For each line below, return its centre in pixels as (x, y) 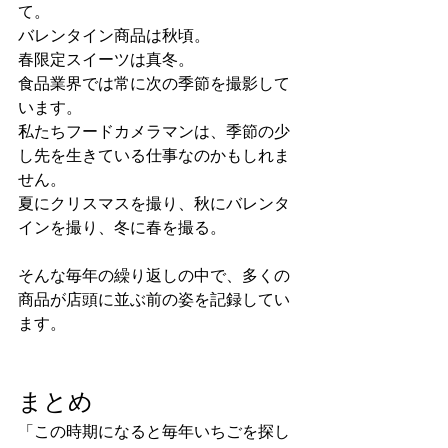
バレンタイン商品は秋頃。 (114, 36)
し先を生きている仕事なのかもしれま (154, 156)
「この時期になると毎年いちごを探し (154, 432)
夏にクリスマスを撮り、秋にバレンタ (154, 204)
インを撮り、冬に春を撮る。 (122, 228)
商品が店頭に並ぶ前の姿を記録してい (154, 300)
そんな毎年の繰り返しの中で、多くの (154, 276)
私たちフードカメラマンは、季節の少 (154, 132)
